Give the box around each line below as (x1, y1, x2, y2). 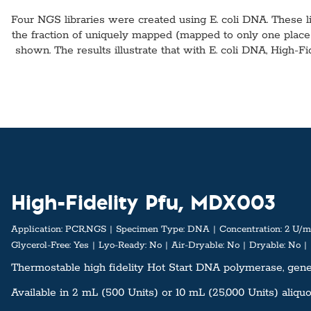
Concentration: (219, 224, 282, 235)
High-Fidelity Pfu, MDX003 (11, 187, 276, 216)
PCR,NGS (62, 224, 106, 235)
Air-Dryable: (171, 239, 224, 251)
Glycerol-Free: (11, 239, 71, 251)
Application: (11, 224, 62, 235)
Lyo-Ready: (99, 239, 146, 251)
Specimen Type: (116, 224, 185, 235)
